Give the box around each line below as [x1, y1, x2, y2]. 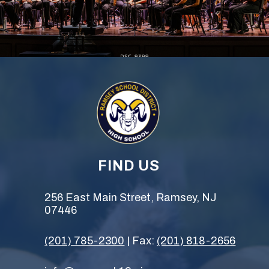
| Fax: [124, 235, 157, 247]
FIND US [97, 158, 160, 174]
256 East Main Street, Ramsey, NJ [44, 192, 217, 204]
